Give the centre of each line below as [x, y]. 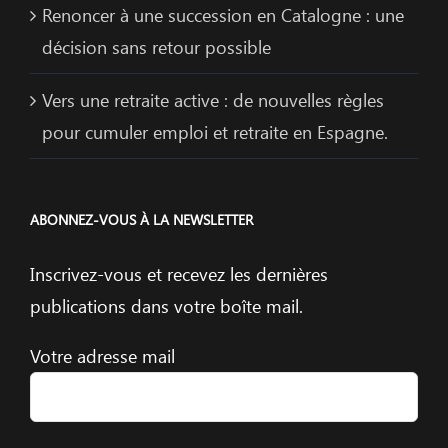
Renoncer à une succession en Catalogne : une [223, 15]
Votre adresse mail [102, 356]
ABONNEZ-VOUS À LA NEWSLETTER [141, 219]
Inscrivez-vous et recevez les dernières [179, 274]
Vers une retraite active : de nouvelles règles [213, 100]
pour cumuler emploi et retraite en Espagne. [215, 132]
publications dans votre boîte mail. [166, 306]
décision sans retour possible [156, 47]
